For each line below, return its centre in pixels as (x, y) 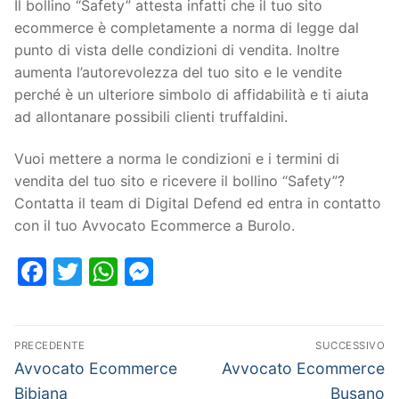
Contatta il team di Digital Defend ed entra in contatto (198, 204)
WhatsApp (188, 272)
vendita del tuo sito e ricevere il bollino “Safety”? (179, 181)
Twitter (130, 272)
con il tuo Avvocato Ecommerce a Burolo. (155, 226)
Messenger (229, 272)
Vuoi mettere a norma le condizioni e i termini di (177, 159)
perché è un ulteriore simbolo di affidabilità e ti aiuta (191, 94)
